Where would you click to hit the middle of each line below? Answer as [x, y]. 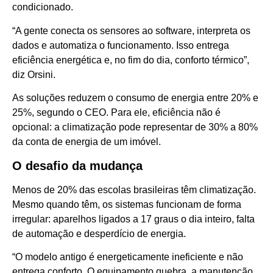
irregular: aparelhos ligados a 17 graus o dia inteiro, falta [133, 219]
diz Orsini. [34, 74]
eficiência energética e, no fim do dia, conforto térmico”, [131, 60]
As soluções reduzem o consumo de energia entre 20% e [135, 98]
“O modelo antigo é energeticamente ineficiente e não [128, 257]
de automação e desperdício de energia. [99, 233]
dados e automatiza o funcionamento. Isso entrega [121, 45]
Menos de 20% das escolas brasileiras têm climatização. [134, 190]
